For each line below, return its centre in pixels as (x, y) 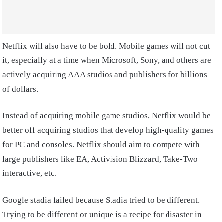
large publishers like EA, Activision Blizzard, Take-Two (100, 159)
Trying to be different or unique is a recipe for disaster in (102, 215)
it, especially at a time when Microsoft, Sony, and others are (107, 60)
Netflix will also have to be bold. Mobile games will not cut (106, 46)
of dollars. (20, 89)
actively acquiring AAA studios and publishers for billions (105, 75)
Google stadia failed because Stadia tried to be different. (101, 200)
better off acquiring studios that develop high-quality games (108, 130)
